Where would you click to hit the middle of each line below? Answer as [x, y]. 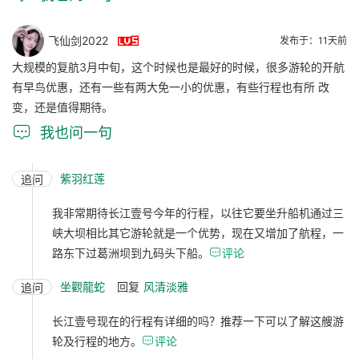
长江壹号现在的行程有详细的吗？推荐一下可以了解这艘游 [198, 321]
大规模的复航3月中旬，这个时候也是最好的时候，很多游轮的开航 [178, 67]
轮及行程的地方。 [97, 341]
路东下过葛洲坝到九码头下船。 [131, 252]
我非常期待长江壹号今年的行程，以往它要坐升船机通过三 [198, 212]
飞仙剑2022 [78, 40]
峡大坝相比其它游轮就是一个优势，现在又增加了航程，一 [198, 232]
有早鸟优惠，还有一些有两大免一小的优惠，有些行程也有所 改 [171, 87]
